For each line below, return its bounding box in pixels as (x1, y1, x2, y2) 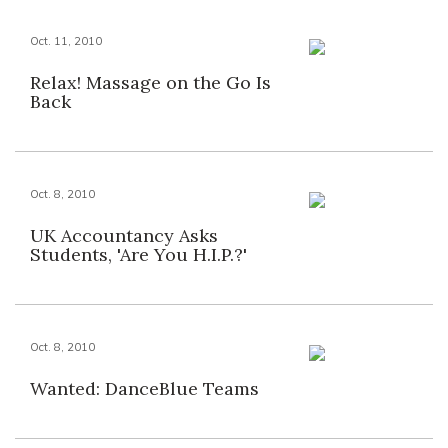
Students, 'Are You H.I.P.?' (30, 243, 247, 266)
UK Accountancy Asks (30, 224, 218, 247)
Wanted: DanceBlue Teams (30, 377, 259, 400)
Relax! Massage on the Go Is (30, 71, 271, 94)
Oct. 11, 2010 (30, 34, 102, 48)
